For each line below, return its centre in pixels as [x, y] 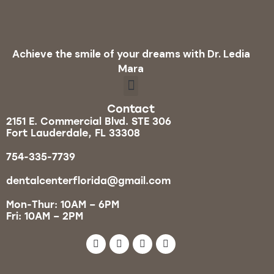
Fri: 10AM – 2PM [45, 216]
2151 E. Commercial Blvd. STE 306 [89, 121]
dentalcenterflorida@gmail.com [88, 180]
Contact [131, 109]
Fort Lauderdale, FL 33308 [73, 133]
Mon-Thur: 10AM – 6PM [63, 204]
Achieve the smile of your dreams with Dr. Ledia [131, 54]
